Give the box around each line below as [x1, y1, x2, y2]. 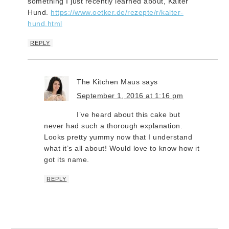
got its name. [44, 155, 89, 164]
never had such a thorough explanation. [44, 121, 183, 130]
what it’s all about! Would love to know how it [44, 144, 200, 152]
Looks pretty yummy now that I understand [44, 132, 193, 141]
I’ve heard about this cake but [77, 110, 180, 119]
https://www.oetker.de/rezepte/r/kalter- [51, 8, 184, 16]
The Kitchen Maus [77, 77, 140, 86]
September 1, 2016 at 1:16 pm [77, 91, 184, 100]
